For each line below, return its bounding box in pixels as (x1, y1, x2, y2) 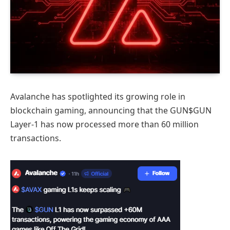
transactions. (10, 132, 61, 144)
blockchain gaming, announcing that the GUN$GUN (10, 104, 212, 116)
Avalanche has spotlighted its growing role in (10, 90, 185, 102)
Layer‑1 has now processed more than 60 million (10, 118, 199, 130)
